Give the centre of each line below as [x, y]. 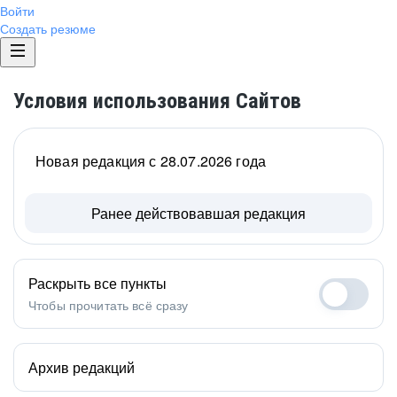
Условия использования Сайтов [157, 101]
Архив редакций [82, 367]
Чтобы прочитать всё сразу [109, 305]
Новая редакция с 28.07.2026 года [151, 161]
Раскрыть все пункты [97, 283]
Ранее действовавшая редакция [198, 213]
